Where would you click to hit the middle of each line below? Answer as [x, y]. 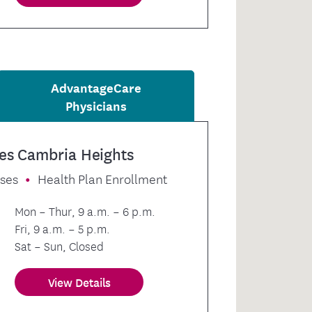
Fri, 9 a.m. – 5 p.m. [63, 228]
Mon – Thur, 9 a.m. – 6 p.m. [85, 210]
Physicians [96, 106]
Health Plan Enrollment [103, 178]
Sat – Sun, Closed [60, 245]
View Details [79, 281]
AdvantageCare [96, 87]
